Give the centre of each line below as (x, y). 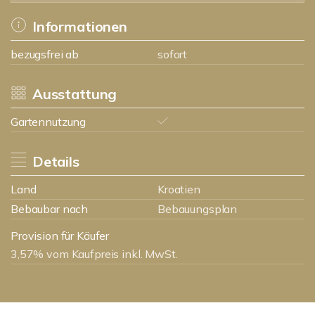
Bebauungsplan (198, 209)
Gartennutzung (49, 122)
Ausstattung (75, 94)
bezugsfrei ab (45, 54)
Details (56, 161)
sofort (173, 54)
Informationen (79, 26)
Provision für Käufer (60, 236)
